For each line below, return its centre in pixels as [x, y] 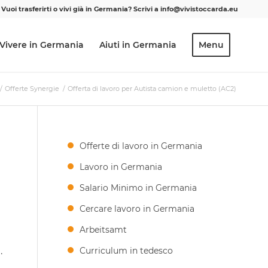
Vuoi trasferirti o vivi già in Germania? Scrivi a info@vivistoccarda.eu [120, 9]
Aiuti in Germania [138, 45]
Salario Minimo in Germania [138, 188]
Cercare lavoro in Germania [137, 209]
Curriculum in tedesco [127, 251]
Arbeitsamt [103, 230]
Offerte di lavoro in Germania [141, 146]
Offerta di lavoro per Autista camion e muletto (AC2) [152, 89]
